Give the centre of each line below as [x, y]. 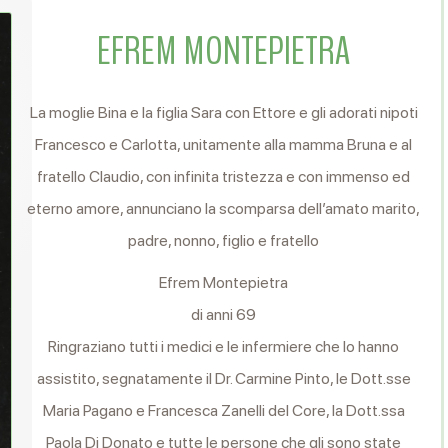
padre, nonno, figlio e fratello [224, 240]
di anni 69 [224, 314]
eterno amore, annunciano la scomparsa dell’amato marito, [224, 208]
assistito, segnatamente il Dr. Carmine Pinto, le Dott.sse [223, 378]
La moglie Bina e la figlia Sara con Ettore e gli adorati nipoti [223, 112]
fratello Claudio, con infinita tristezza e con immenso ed [224, 176]
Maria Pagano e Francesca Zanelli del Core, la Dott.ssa [223, 410]
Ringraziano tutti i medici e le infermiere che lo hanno [224, 346]
